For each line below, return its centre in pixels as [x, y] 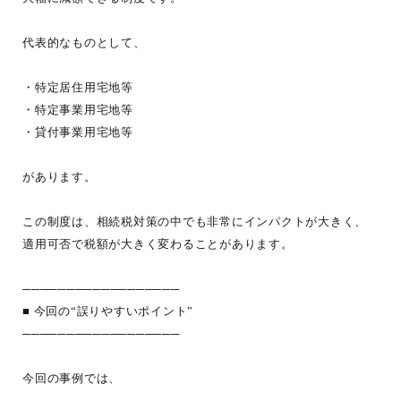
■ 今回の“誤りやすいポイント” [108, 311]
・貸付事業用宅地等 [78, 132]
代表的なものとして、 [84, 43]
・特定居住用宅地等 [78, 87]
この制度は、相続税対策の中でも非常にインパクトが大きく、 [195, 222]
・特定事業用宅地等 [78, 110]
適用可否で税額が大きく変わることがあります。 [158, 244]
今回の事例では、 [72, 378]
